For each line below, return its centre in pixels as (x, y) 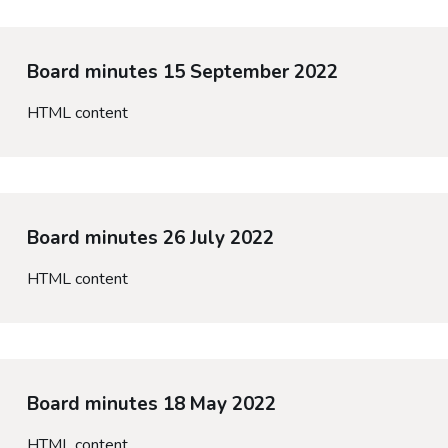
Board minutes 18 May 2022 (151, 404)
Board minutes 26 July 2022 (150, 238)
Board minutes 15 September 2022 (182, 72)
